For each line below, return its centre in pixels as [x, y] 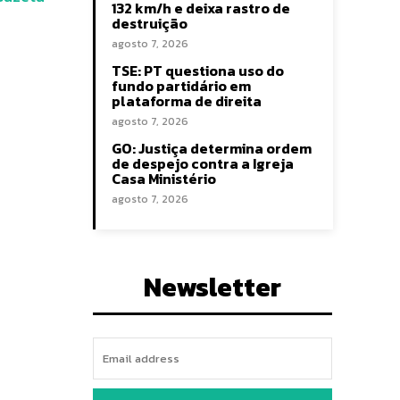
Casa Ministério [164, 179]
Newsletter [212, 287]
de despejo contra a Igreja [203, 163]
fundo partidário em [181, 86]
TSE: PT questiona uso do [198, 71]
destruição [150, 23]
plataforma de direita [187, 101]
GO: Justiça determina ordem [212, 148]
